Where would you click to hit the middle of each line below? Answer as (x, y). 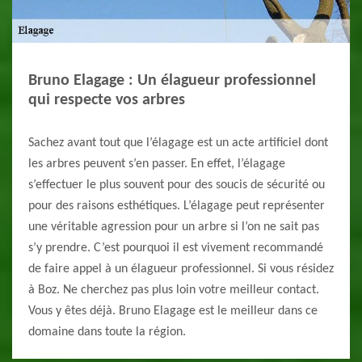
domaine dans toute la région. (107, 333)
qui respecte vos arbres (107, 101)
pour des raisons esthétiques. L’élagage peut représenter (177, 206)
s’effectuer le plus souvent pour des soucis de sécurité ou (177, 185)
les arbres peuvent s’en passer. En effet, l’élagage (157, 164)
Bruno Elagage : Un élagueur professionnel (172, 81)
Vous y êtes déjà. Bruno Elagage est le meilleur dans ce (173, 311)
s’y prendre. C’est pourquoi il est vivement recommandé (176, 248)
